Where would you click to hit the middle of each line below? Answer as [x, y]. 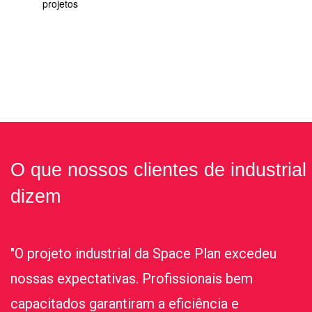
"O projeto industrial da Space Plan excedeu [143, 253]
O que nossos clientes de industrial [158, 170]
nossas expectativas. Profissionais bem [132, 278]
